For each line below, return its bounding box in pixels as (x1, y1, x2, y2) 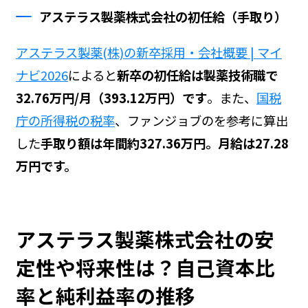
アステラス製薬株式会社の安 (15, 225, 274, 254)
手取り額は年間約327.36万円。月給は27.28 (40, 134, 289, 153)
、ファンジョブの (114, 111, 214, 130)
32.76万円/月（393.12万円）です (15, 89, 207, 107)
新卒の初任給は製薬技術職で (116, 66, 278, 85)
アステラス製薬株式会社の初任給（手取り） (39, 8, 287, 26)
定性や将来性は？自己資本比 (15, 253, 275, 282)
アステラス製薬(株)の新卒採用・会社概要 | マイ (15, 43, 282, 62)
